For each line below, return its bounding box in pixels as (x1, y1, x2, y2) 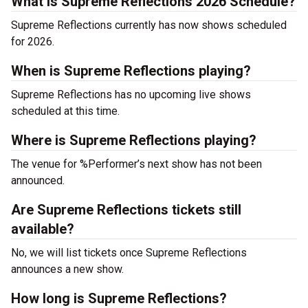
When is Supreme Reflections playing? (11, 63, 251, 79)
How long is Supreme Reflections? (11, 290, 227, 307)
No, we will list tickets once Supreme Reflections (11, 246, 247, 259)
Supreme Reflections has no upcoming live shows (11, 88, 251, 101)
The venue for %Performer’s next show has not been (11, 157, 262, 170)
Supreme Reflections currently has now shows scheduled (11, 19, 287, 32)
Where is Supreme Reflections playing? (11, 132, 256, 148)
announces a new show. (11, 263, 124, 276)
